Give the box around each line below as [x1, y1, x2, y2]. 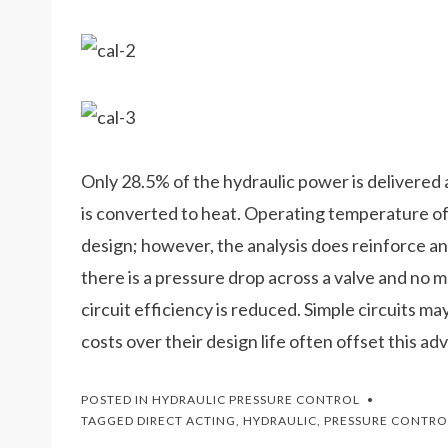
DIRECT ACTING [137, 412, 236, 428]
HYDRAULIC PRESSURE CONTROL [152, 391, 360, 407]
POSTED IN [81, 391, 152, 407]
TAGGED [81, 412, 137, 428]
